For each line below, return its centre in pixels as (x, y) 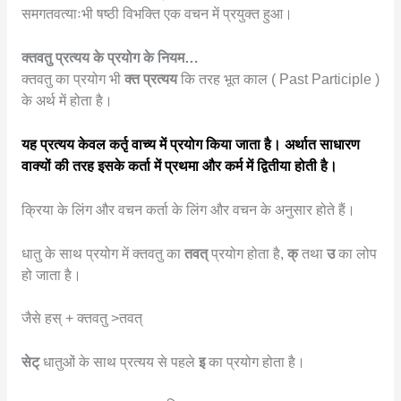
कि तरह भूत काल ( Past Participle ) (280, 80)
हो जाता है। (51, 275)
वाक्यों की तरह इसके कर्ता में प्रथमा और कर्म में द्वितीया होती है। (179, 166)
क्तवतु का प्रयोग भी (73, 80)
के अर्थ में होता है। (67, 101)
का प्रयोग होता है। (256, 363)
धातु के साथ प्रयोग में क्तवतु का (102, 253)
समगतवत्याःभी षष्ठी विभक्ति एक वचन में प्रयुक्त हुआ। (157, 14)
